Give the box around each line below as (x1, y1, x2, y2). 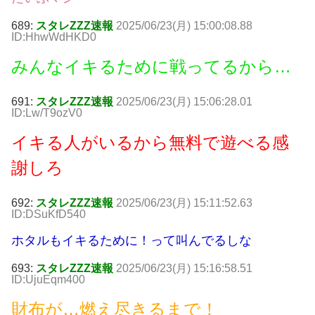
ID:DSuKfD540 (11, 208, 86, 221)
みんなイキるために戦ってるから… (11, 57, 291, 77)
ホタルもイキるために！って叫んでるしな (11, 233, 252, 248)
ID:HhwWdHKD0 (11, 31, 96, 44)
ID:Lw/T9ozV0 (11, 107, 82, 120)
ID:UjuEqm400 (11, 274, 85, 286)
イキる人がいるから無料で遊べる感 (11, 133, 289, 153)
